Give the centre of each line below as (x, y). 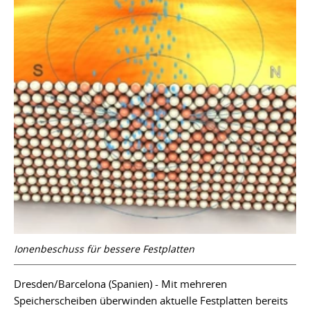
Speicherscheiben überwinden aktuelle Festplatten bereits (151, 300)
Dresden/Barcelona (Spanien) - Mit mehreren (120, 283)
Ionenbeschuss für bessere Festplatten (104, 248)
